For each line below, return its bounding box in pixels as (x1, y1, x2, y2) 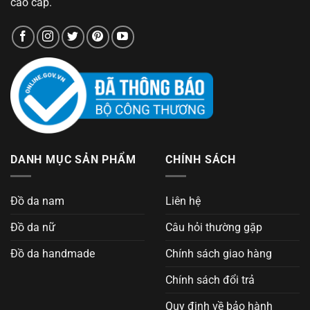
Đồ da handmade (10, 247, 95, 261)
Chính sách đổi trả (165, 273, 255, 287)
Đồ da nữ (10, 221, 55, 235)
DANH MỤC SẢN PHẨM (10, 152, 136, 166)
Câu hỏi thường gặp (165, 221, 262, 235)
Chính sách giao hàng (165, 247, 272, 261)
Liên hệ (165, 194, 201, 208)
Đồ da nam (10, 194, 64, 208)
